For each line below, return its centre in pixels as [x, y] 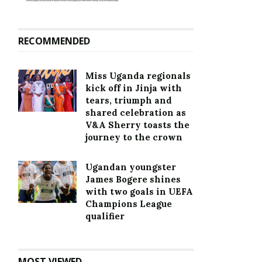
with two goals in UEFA [139, 192]
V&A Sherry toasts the [137, 125]
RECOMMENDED [54, 41]
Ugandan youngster [131, 167]
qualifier [105, 216]
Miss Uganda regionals [138, 76]
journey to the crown [134, 137]
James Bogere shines [133, 180]
